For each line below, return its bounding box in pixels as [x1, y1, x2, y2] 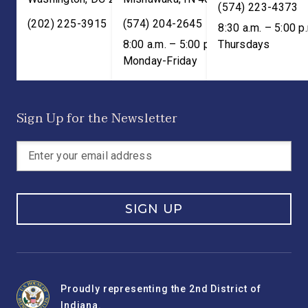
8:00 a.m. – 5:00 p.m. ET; [122, 38, 241, 51]
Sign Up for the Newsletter [16, 108, 178, 129]
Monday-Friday [122, 54, 197, 67]
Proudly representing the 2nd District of [60, 283, 261, 294]
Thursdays [218, 38, 270, 51]
